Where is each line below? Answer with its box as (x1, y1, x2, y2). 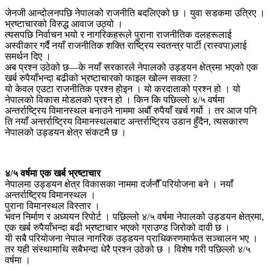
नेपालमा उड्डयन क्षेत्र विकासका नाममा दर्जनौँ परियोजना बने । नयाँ (5, 178, 233, 189)
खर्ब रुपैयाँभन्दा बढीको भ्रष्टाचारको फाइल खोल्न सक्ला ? (5, 72, 197, 83)
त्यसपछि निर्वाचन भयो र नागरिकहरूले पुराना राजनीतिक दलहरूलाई (5, 29, 231, 40)
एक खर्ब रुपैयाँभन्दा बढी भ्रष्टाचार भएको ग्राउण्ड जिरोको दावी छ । (5, 222, 230, 233)
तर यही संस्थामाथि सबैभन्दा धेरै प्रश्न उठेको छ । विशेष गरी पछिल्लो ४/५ (5, 243, 251, 254)
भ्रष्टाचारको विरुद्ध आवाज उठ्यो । (5, 18, 123, 29)
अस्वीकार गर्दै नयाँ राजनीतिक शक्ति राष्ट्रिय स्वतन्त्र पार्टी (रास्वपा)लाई (5, 40, 246, 51)
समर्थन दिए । (5, 51, 51, 61)
